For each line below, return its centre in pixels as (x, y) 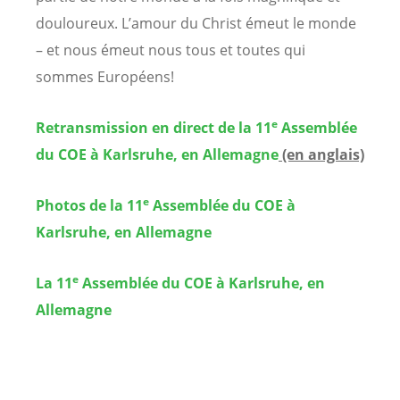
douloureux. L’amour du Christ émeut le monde (196, 23)
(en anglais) (321, 154)
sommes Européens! (105, 76)
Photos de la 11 (89, 206)
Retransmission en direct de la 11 (154, 127)
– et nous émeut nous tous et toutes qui (171, 50)
